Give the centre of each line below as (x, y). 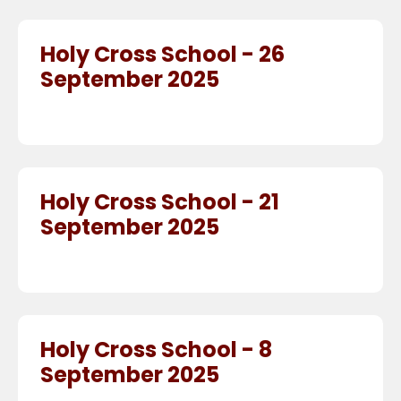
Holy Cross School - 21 (160, 202)
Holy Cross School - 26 (162, 55)
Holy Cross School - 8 (156, 350)
